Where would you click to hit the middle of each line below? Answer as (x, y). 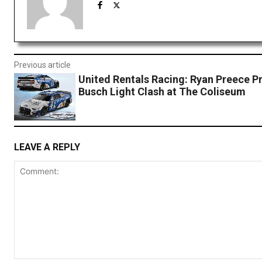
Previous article (42, 65)
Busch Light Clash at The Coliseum (162, 92)
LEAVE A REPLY (47, 147)
